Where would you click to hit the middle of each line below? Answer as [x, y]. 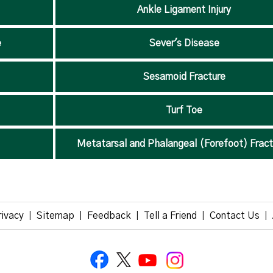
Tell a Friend [170, 216]
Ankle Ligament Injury [184, 10]
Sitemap [55, 216]
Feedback [109, 216]
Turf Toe [184, 110]
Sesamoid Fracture [184, 77]
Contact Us [235, 216]
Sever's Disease [184, 43]
